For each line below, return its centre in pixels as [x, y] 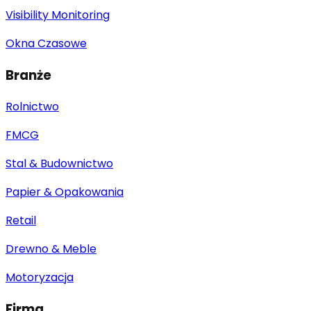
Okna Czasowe [46, 43]
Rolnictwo [32, 107]
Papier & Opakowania [65, 192]
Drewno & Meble [51, 249]
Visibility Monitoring [58, 15]
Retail [21, 221]
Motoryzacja [40, 278]
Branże [28, 75]
